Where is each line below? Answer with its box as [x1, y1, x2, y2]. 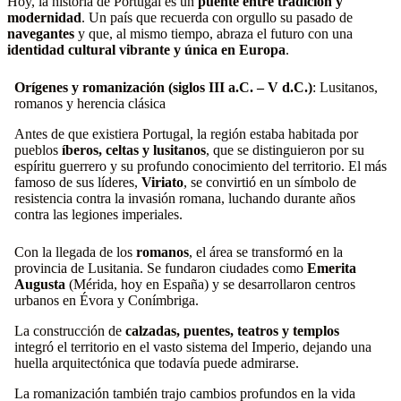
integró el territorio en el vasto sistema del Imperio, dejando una [14, 339, 371, 355]
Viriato [141, 175, 183, 191]
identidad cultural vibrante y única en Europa [7, 42, 286, 58]
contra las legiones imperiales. [14, 207, 183, 223]
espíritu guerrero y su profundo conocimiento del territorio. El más [14, 158, 387, 175]
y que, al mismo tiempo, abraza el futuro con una [74, 26, 353, 42]
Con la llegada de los [14, 244, 136, 260]
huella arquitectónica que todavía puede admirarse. [14, 355, 299, 371]
